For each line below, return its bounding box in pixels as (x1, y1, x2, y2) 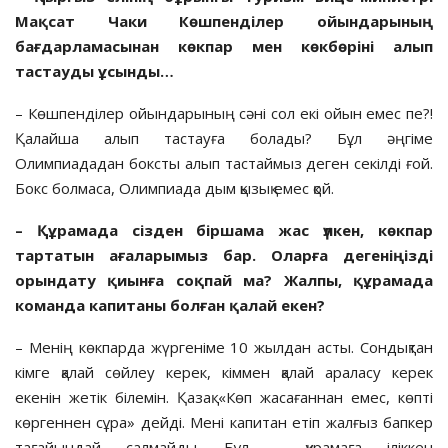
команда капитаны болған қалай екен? (15, 294, 325, 315)
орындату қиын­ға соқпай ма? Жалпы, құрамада (15, 269, 433, 290)
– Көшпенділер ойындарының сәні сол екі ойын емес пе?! (15, 102, 433, 123)
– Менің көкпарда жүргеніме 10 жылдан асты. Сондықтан (15, 336, 433, 357)
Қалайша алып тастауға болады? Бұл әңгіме (15, 127, 433, 148)
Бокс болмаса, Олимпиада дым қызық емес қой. (15, 177, 334, 198)
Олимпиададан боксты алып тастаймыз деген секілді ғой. (15, 152, 433, 173)
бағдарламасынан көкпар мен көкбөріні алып (15, 35, 433, 56)
